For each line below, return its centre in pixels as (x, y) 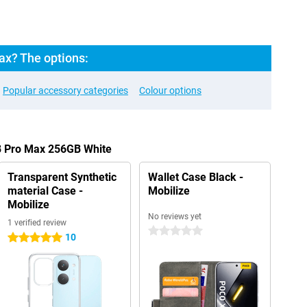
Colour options (170, 90)
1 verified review (37, 223)
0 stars (162, 231)
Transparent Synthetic (62, 177)
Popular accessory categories (65, 90)
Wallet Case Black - (195, 177)
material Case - (45, 191)
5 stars (22, 238)
